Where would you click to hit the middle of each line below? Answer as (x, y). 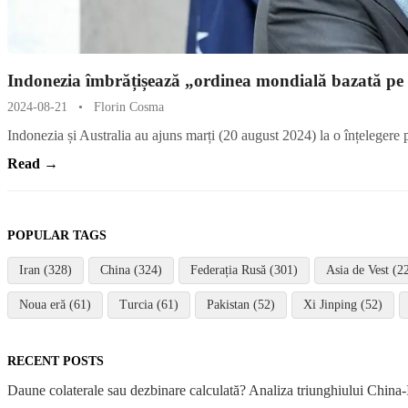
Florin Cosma (129, 107)
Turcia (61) (149, 304)
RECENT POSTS (56, 360)
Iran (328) (46, 270)
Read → (33, 163)
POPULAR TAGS (57, 235)
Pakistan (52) (241, 304)
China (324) (131, 270)
